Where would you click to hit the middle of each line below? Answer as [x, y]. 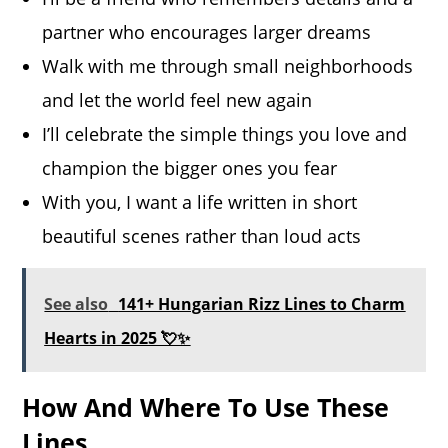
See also [76, 304]
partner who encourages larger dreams [207, 32]
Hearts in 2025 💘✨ [117, 338]
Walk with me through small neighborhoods [228, 66]
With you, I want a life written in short [200, 202]
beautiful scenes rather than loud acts [202, 236]
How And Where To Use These [206, 407]
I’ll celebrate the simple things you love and [225, 134]
